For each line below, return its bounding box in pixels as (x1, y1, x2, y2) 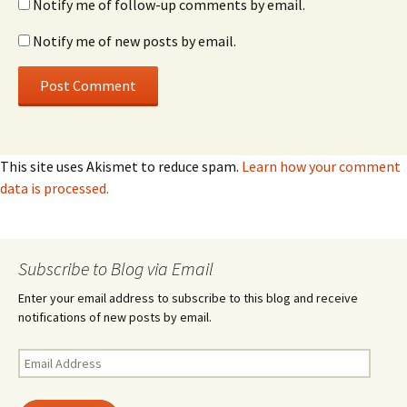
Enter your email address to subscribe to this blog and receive (18, 290, 358, 307)
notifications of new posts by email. (18, 309, 212, 326)
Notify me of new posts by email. (33, 32, 236, 51)
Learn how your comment (242, 157, 401, 176)
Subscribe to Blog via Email (18, 257, 213, 281)
